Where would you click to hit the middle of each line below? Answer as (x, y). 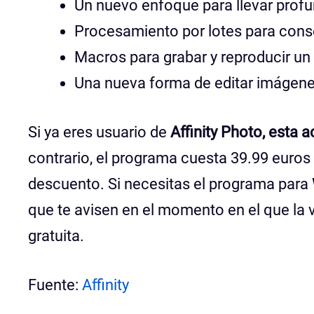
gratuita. (56, 235)
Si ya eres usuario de (99, 132)
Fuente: (55, 285)
